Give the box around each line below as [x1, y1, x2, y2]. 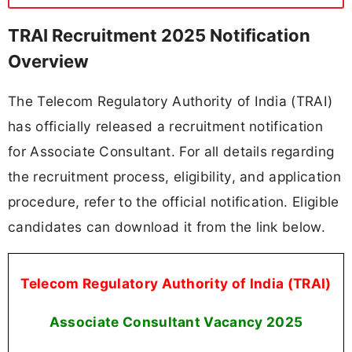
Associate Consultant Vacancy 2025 [49, 313, 303, 331]
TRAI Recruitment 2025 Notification [8, 25, 310, 46]
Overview [8, 51, 89, 72]
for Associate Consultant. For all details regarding [8, 142, 335, 159]
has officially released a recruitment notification [8, 117, 324, 134]
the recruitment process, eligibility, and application [8, 167, 341, 185]
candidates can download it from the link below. [8, 218, 326, 235]
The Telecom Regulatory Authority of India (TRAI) [8, 92, 333, 109]
